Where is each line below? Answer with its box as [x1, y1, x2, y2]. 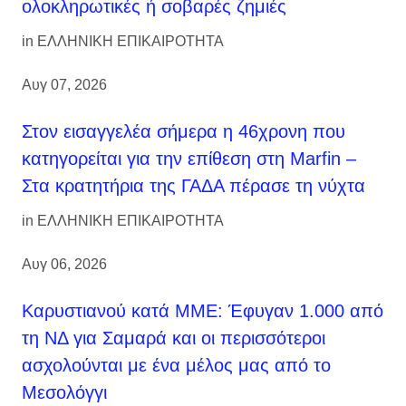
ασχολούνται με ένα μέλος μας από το [22, 354, 331, 375]
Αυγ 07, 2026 [22, 76, 107, 92]
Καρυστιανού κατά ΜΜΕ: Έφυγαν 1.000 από [22, 300, 383, 321]
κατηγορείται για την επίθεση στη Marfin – [22, 148, 356, 169]
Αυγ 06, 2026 [22, 256, 107, 272]
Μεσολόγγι [22, 382, 107, 402]
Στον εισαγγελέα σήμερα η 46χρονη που [22, 121, 345, 141]
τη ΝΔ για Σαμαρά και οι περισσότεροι [22, 327, 325, 348]
